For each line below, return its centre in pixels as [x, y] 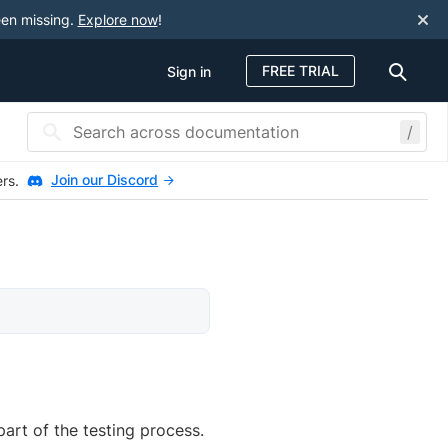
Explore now [117, 19]
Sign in [189, 71]
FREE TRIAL [300, 70]
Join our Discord [104, 179]
